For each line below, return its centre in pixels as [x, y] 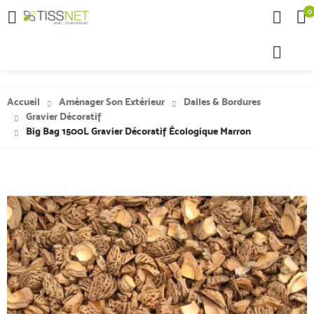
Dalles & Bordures [221, 102]
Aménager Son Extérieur [111, 102]
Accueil [23, 102]
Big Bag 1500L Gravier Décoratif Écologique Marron [137, 131]
